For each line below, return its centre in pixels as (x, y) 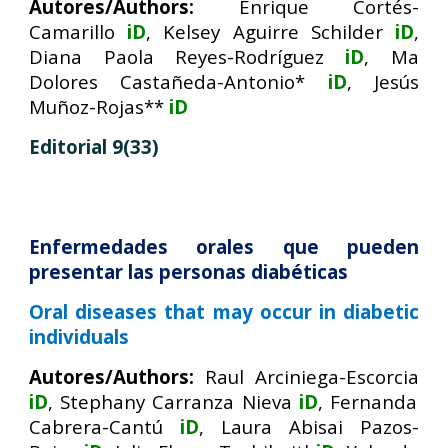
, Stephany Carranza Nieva (170, 401)
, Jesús (382, 81)
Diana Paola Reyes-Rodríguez (176, 56)
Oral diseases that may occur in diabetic (224, 311)
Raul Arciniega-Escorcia (312, 376)
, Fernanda (367, 401)
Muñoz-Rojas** (97, 106)
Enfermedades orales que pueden (224, 246)
